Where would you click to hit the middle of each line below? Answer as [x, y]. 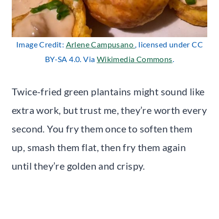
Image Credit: [41, 44]
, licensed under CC [169, 44]
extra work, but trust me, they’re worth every [109, 110]
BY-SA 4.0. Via [71, 59]
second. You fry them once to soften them [102, 128]
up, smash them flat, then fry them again [99, 147]
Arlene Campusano [100, 44]
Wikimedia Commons [134, 59]
